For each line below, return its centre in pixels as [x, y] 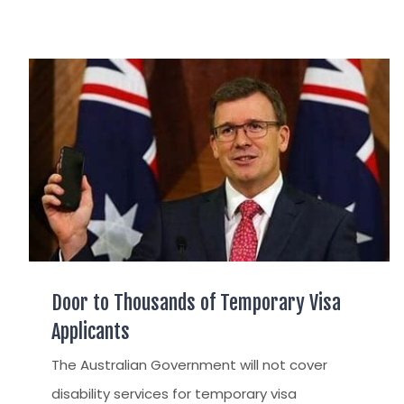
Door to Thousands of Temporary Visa [196, 303]
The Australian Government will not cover [189, 365]
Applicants [91, 332]
